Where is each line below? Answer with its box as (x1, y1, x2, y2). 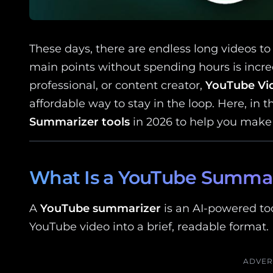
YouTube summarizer (40, 201, 161, 215)
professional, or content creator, (29, 78, 205, 92)
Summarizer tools (29, 115, 130, 129)
